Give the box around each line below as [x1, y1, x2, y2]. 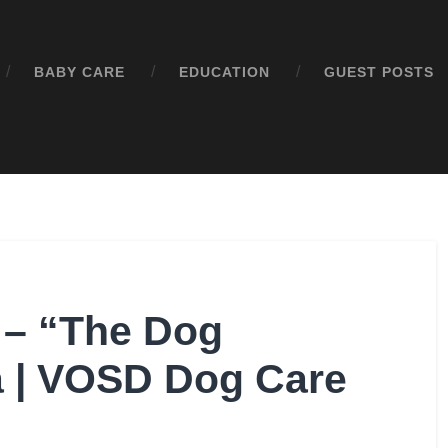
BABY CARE [34, 65, 126, 80]
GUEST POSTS [324, 65, 435, 80]
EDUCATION [179, 65, 271, 80]
